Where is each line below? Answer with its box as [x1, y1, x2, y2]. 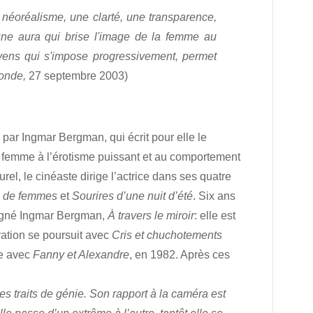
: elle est [194, 210, 235, 221]
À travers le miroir [108, 210, 194, 221]
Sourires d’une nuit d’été [72, 190, 193, 202]
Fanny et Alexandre [33, 249, 129, 261]
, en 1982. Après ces [129, 249, 230, 261]
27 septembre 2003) [29, 70, 128, 82]
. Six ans [193, 190, 235, 202]
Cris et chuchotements [112, 229, 222, 241]
